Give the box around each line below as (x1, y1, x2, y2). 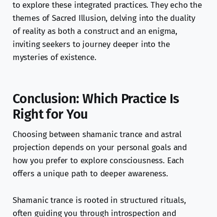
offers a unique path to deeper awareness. (12, 169, 168, 179)
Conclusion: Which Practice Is (12, 91, 179, 107)
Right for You (12, 107, 88, 123)
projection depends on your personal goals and (12, 142, 187, 153)
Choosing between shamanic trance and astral (12, 129, 182, 140)
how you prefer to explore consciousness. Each (12, 155, 185, 166)
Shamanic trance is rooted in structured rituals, (12, 195, 186, 206)
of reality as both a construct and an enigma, (12, 26, 178, 37)
